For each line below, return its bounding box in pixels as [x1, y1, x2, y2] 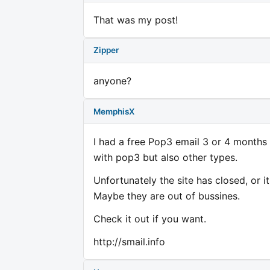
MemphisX [93, 106, 134, 116]
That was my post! [93, 13, 178, 26]
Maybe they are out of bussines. [93, 190, 240, 202]
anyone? [93, 74, 131, 87]
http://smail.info [93, 236, 165, 248]
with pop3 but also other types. [93, 151, 237, 164]
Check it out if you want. [93, 213, 206, 225]
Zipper [93, 45, 119, 55]
